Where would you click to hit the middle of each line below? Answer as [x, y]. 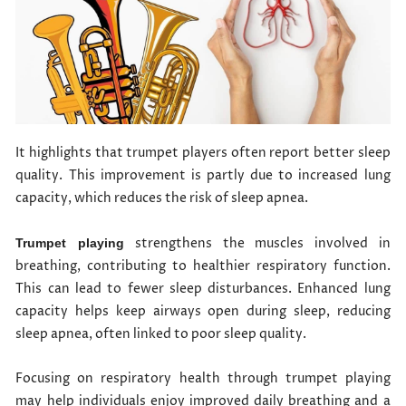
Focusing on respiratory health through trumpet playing [203, 378]
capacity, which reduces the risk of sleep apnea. [162, 198]
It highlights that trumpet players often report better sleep [203, 153]
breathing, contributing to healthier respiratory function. [203, 266]
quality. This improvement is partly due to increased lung [203, 175]
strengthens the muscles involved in [257, 243]
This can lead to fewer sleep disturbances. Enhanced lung [203, 289]
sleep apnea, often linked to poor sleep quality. [161, 334]
